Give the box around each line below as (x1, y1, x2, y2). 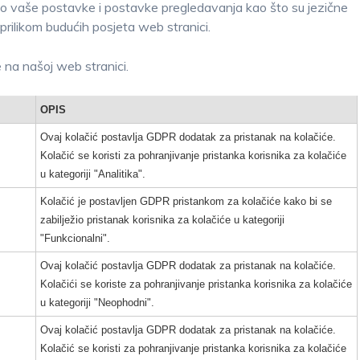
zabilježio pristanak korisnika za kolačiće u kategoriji (40, 214, 284, 226)
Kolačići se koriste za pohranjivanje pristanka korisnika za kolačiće (40, 278, 352, 290)
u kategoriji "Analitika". (40, 168, 145, 180)
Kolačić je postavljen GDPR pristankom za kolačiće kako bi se (40, 195, 332, 207)
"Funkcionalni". (40, 232, 110, 244)
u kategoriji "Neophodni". (40, 297, 154, 309)
